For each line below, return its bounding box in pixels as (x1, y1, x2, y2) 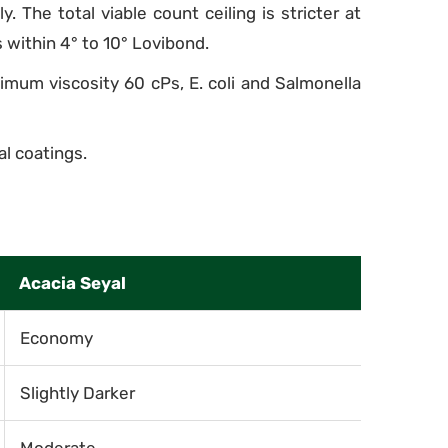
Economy (20, 328, 93, 348)
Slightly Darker (20, 383, 135, 403)
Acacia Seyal (19, 273, 126, 293)
